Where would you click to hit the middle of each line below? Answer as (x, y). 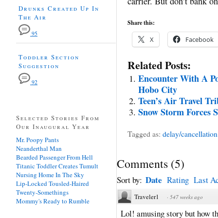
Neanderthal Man (39, 148)
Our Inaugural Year (53, 126)
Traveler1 (147, 196)
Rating (178, 180)
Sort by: (130, 180)
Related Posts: (159, 65)
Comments (142, 163)
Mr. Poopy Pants (37, 139)
